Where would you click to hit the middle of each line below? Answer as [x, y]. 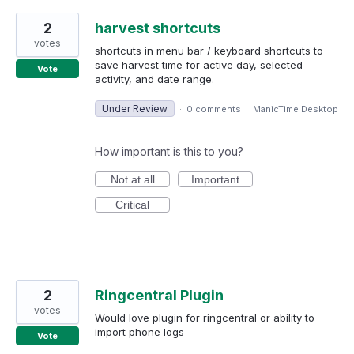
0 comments [214, 109]
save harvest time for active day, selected [199, 64]
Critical [132, 204]
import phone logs [139, 331]
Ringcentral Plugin [159, 295]
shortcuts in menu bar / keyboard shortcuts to [209, 50]
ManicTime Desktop [296, 109]
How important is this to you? [169, 151]
